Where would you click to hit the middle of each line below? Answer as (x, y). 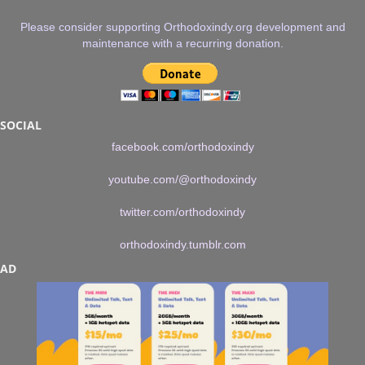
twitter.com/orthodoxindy (182, 211)
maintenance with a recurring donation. (182, 43)
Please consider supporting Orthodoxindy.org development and (182, 26)
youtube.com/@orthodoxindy (182, 179)
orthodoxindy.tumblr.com (182, 244)
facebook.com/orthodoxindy (182, 146)
